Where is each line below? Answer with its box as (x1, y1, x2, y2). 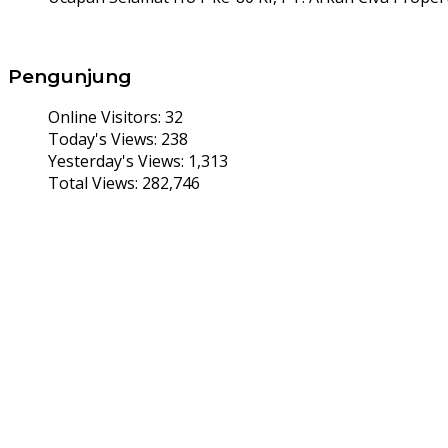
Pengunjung (8, 64, 132, 88)
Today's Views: (48, 128, 161, 151)
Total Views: (48, 172, 142, 195)
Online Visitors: (48, 106, 165, 129)
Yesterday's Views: (48, 150, 188, 173)
